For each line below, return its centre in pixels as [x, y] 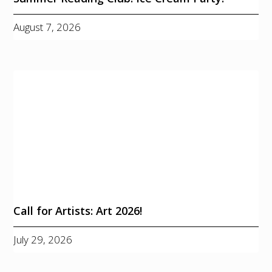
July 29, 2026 [43, 240]
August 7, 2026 [47, 27]
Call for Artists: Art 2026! [78, 211]
